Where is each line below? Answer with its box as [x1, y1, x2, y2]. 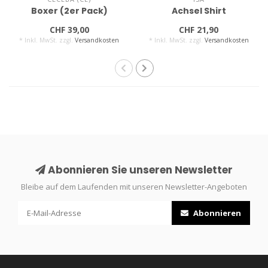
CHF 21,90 [179, 24, 219, 36]
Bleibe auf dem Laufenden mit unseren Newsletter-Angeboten [21, 181, 247, 193]
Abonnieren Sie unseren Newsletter [45, 163, 233, 178]
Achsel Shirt [171, 5, 226, 17]
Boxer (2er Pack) [31, 5, 108, 17]
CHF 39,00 [49, 24, 89, 36]
